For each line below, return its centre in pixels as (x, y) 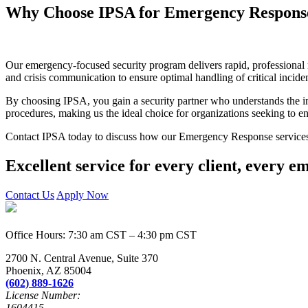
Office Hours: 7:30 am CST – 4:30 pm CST (101, 234)
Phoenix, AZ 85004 (48, 270)
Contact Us (30, 195)
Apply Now (82, 195)
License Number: (43, 295)
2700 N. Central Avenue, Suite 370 (82, 258)
